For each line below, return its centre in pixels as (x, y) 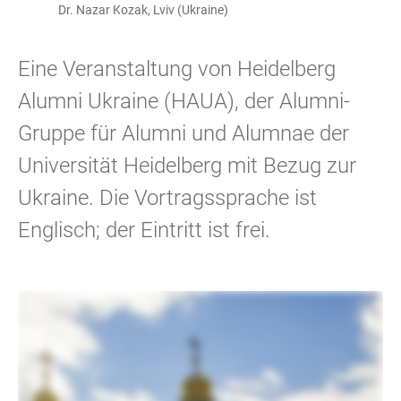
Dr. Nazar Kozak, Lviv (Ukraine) (143, 10)
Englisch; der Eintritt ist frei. (144, 230)
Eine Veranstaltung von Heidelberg (177, 69)
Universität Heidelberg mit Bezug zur (187, 166)
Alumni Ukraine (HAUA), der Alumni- (184, 101)
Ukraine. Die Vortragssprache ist (167, 198)
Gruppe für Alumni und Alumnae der (183, 133)
